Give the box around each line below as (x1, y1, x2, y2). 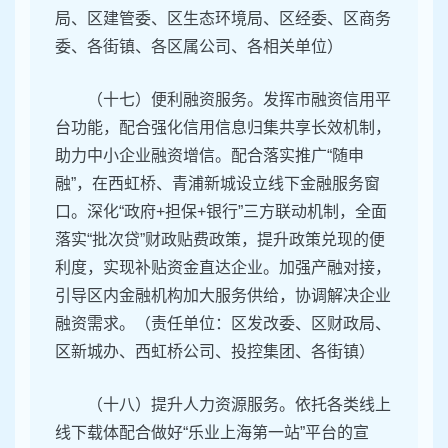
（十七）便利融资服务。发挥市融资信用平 (87, 91, 391, 109)
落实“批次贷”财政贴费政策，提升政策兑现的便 (55, 231, 385, 249)
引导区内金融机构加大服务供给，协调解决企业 (55, 287, 391, 305)
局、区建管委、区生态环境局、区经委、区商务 (55, 10, 391, 28)
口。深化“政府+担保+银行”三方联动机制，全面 (55, 203, 387, 221)
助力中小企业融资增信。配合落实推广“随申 (55, 147, 364, 165)
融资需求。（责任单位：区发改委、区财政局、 (55, 315, 391, 333)
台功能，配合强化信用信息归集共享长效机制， (55, 119, 391, 137)
